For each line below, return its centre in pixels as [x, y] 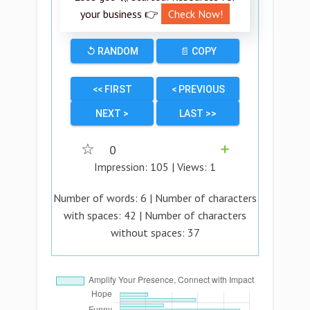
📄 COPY [198, 51]
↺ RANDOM [112, 51]
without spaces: [149, 232]
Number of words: [97, 198]
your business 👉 [121, 14]
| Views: [189, 167]
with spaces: [94, 215]
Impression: [122, 167]
